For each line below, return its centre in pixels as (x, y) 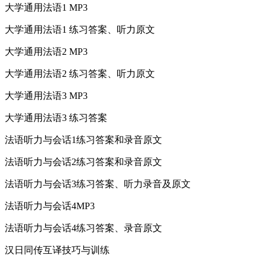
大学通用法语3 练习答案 (56, 117)
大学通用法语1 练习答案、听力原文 (80, 29)
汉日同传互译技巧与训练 (57, 250)
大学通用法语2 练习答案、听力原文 (80, 73)
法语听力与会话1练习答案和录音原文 (83, 139)
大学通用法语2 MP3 (46, 51)
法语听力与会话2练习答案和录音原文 (83, 162)
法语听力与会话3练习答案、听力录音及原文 (98, 184)
